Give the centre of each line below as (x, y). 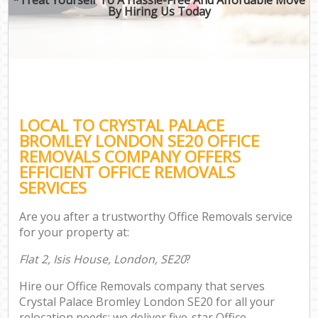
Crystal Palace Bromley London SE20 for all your (147, 302)
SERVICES (53, 187)
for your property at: (75, 232)
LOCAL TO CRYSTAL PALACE (122, 125)
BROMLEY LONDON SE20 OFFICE (139, 141)
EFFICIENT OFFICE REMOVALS (127, 172)
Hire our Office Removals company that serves (142, 286)
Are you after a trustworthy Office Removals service (156, 217)
